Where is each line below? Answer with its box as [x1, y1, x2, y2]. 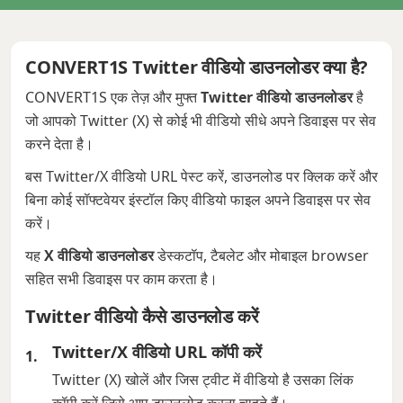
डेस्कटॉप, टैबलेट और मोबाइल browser [154, 246, 369, 265]
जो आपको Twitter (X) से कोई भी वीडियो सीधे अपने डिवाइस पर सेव [25, 111, 376, 130]
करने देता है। [25, 134, 94, 154]
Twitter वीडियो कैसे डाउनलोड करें [25, 304, 259, 328]
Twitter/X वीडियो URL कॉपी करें [52, 341, 262, 363]
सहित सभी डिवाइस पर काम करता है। [25, 269, 218, 289]
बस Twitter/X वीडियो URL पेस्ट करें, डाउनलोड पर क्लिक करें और [25, 166, 378, 186]
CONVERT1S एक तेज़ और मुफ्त [25, 87, 201, 107]
